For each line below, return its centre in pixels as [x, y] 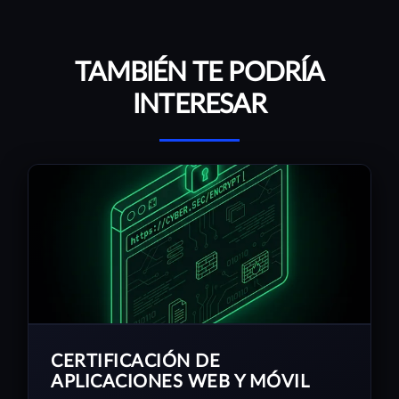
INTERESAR [199, 105]
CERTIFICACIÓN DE [135, 361]
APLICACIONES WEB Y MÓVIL [180, 382]
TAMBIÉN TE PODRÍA [199, 73]
